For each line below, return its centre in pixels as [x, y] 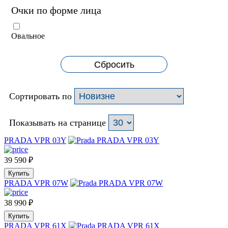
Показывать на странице [58, 123]
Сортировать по [42, 96]
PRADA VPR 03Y [35, 140]
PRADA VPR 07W [36, 183]
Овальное [28, 36]
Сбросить [114, 65]
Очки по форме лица [56, 10]
